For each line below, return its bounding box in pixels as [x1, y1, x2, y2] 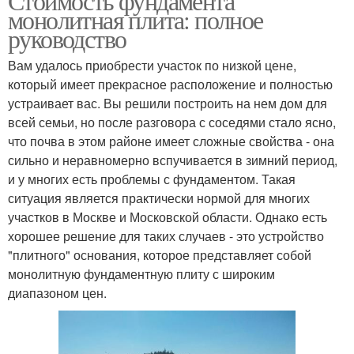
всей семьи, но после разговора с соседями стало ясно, [8, 113, 336, 132]
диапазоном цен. [8, 284, 107, 303]
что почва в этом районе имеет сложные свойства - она [8, 132, 334, 151]
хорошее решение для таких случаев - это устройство [8, 227, 324, 246]
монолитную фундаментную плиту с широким [8, 265, 275, 284]
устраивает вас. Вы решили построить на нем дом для [8, 94, 327, 113]
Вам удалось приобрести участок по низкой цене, [8, 56, 296, 75]
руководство [8, 21, 126, 56]
